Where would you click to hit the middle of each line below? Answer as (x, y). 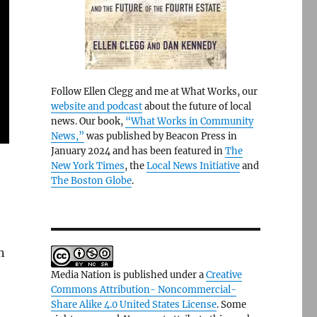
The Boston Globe (91, 181)
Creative (224, 275)
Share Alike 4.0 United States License (133, 305)
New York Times (87, 166)
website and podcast (96, 106)
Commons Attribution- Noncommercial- (143, 290)
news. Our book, (88, 121)
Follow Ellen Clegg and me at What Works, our (154, 92)
